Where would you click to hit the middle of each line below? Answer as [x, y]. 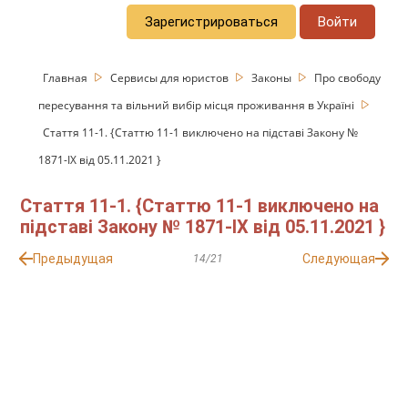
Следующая [338, 259]
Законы [273, 77]
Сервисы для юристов [171, 77]
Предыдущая [73, 259]
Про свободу [348, 77]
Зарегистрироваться [212, 21]
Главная [67, 77]
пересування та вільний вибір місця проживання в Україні [198, 105]
